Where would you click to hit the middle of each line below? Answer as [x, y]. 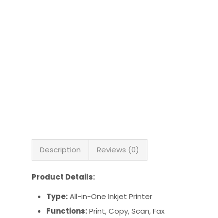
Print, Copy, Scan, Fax [126, 211]
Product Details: [63, 177]
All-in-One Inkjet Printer [110, 196]
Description [60, 150]
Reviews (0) [118, 150]
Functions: [67, 211]
